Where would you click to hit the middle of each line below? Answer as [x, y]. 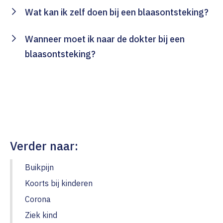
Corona [38, 199]
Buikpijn [39, 167]
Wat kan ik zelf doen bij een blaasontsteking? [117, 12]
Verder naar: [44, 146]
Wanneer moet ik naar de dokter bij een [105, 39]
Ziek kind [41, 215]
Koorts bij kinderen [59, 183]
